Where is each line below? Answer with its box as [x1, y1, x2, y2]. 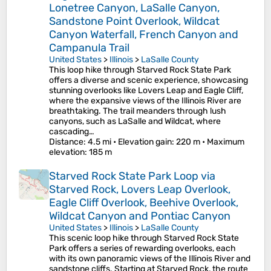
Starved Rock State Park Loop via [49, 169, 215, 183]
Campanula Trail [49, 41, 129, 55]
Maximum [207, 137, 244, 148]
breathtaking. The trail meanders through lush [49, 106, 226, 117]
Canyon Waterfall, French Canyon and [49, 28, 238, 42]
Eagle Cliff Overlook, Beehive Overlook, [49, 196, 238, 210]
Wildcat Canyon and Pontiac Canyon [49, 209, 230, 223]
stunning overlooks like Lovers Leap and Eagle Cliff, [49, 85, 243, 96]
